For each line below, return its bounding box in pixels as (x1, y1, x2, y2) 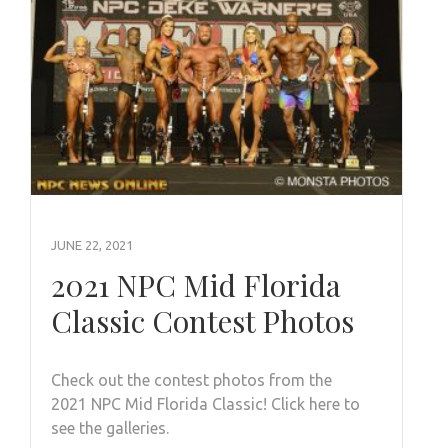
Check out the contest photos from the (51, 371, 332, 390)
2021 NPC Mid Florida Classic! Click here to (51, 395, 360, 414)
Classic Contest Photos (51, 301, 354, 342)
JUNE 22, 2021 (51, 238, 133, 253)
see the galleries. (51, 419, 169, 438)
